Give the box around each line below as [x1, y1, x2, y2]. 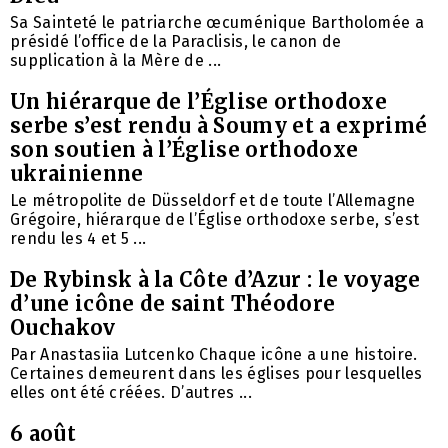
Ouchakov [10, 315, 116, 341]
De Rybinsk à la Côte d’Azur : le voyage [10, 267, 421, 293]
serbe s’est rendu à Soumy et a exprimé [10, 113, 428, 139]
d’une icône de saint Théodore [10, 291, 336, 317]
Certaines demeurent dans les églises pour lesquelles [10, 364, 423, 384]
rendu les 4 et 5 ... [10, 229, 147, 249]
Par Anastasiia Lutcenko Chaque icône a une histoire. [10, 345, 418, 365]
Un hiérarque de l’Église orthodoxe [10, 89, 387, 115]
